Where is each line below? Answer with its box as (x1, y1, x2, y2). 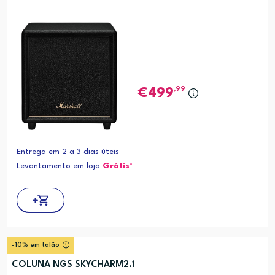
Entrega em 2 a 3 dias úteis (16, 148, 119, 157)
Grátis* (102, 162, 133, 171)
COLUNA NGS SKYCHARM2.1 (11, 260, 135, 270)
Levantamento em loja (16, 162, 103, 171)
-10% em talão (11, 242, 60, 249)
